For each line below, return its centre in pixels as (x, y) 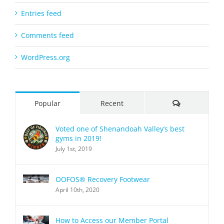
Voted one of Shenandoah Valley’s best (120, 128)
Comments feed (47, 35)
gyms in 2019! (78, 138)
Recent (112, 103)
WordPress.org (45, 57)
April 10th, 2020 (77, 189)
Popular (47, 103)
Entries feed (41, 13)
